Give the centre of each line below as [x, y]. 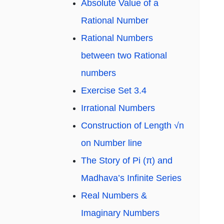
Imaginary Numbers [120, 213]
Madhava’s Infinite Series [131, 178]
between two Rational [124, 56]
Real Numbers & [114, 196]
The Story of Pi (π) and [127, 161]
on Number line [111, 143]
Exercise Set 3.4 [114, 91]
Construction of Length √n [132, 126]
